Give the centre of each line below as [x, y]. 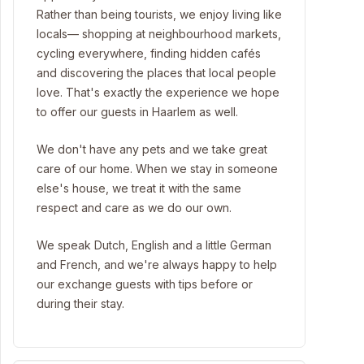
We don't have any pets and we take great [152, 149]
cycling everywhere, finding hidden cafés [149, 53]
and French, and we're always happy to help [157, 264]
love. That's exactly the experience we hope [158, 92]
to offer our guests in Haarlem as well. [137, 112]
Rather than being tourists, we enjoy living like [159, 14]
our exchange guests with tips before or [145, 284]
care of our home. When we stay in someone [157, 169]
